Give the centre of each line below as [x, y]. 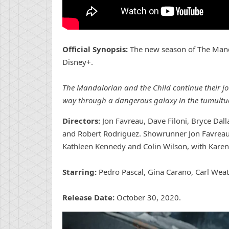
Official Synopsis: [96, 49]
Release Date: [88, 198]
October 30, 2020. [148, 198]
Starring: [79, 172]
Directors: [81, 121]
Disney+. [78, 62]
